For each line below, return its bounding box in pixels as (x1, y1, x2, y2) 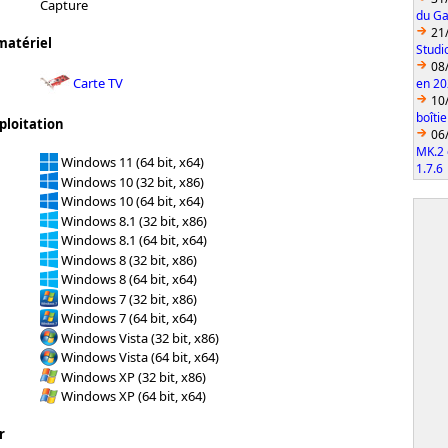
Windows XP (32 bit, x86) (61, 367, 206, 386)
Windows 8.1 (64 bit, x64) (61, 230, 207, 249)
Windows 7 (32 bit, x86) (61, 289, 197, 308)
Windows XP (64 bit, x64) (61, 386, 206, 405)
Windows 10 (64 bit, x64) (61, 191, 204, 210)
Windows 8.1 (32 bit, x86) (61, 211, 207, 230)
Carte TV (73, 73, 123, 92)
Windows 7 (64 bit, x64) (61, 308, 197, 327)
